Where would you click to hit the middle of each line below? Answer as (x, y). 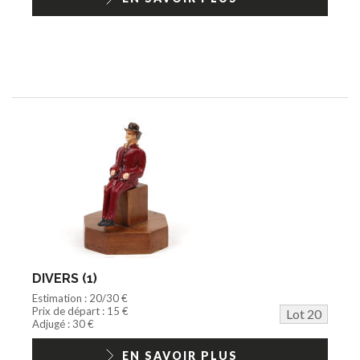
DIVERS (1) (65, 278)
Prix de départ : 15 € (80, 311)
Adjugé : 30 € (63, 323)
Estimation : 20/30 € (80, 298)
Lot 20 (304, 313)
